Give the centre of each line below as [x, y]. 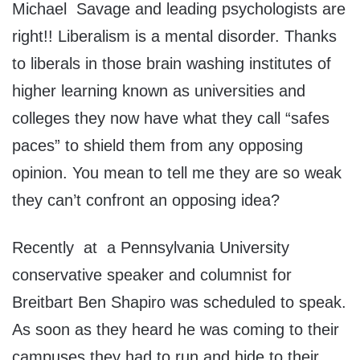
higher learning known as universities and [159, 91]
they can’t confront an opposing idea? [146, 200]
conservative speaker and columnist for [152, 275]
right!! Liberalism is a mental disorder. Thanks [174, 37]
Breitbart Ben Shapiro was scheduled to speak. [179, 303]
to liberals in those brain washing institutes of [172, 64]
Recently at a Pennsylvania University [151, 248]
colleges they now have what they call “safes [171, 119]
